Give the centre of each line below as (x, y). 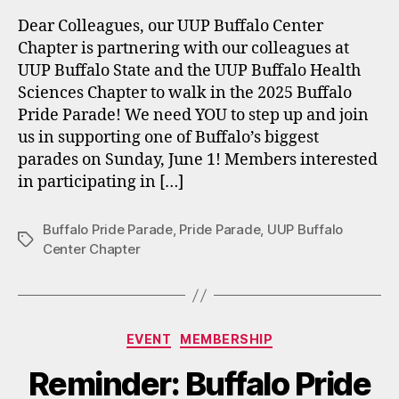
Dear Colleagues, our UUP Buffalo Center (171, 26)
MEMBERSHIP (227, 339)
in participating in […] (101, 182)
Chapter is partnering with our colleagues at (183, 49)
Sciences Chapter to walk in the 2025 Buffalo (185, 93)
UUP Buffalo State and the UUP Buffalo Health (189, 71)
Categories (238, 335)
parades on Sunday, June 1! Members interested (198, 160)
